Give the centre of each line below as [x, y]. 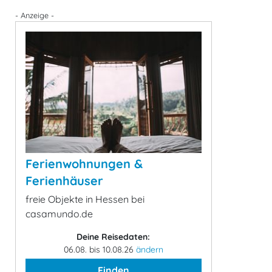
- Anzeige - [35, 15]
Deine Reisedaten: [114, 237]
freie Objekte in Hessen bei [85, 199]
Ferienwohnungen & [84, 164]
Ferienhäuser [64, 181]
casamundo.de [59, 214]
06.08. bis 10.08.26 [100, 250]
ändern [149, 250]
